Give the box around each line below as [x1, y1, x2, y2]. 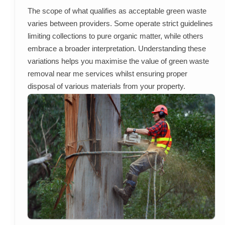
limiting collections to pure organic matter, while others [27, 32, 203, 41]
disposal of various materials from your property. [27, 82, 185, 91]
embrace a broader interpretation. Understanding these [27, 44, 206, 53]
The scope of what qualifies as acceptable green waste [27, 7, 206, 16]
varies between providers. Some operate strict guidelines [27, 19, 213, 28]
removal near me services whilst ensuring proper [27, 69, 187, 78]
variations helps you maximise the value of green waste [27, 57, 209, 66]
